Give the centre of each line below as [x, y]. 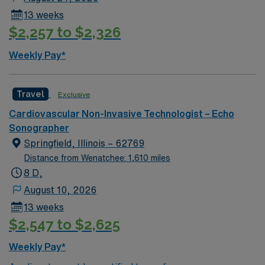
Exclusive [74, 94]
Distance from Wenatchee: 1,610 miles [97, 158]
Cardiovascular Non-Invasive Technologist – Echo [122, 113]
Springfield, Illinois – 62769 [84, 143]
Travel [30, 94]
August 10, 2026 [60, 190]
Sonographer [39, 127]
